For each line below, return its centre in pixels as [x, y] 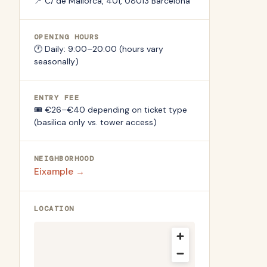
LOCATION [54, 209]
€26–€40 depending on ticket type [116, 110]
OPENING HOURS [67, 37]
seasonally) [56, 61]
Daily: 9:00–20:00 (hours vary [104, 49]
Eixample [54, 172]
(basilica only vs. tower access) [95, 122]
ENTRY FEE [57, 98]
